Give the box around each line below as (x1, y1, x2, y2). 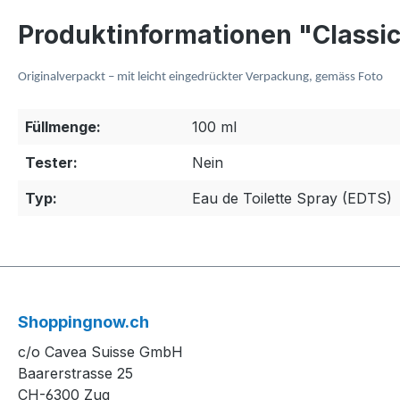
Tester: (25, 154, 78, 172)
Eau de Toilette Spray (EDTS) (192, 189, 392, 208)
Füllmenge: (25, 118, 101, 137)
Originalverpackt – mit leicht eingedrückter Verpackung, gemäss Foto (18, 71, 383, 85)
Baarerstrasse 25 (18, 364, 133, 383)
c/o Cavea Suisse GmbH (18, 343, 183, 362)
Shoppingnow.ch (18, 312, 149, 332)
